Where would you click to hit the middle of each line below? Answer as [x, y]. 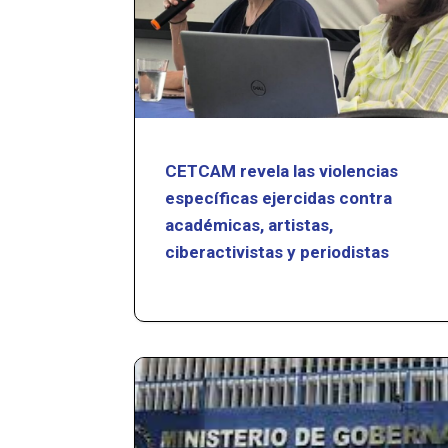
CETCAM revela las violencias [282, 170]
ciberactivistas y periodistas [277, 251]
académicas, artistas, [249, 224]
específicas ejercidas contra [279, 197]
